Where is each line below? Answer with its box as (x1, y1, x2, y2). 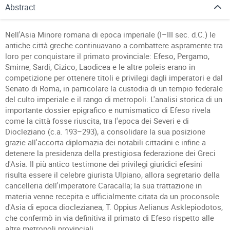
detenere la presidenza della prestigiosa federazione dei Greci (5, 148, 216, 158)
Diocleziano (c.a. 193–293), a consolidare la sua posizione (5, 126, 205, 137)
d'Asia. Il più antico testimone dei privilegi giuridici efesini (5, 159, 202, 169)
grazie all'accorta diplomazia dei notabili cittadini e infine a (5, 137, 206, 147)
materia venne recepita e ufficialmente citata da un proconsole (5, 191, 219, 201)
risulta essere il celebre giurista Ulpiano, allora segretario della (5, 169, 220, 180)
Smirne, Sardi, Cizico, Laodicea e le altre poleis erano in (5, 62, 195, 72)
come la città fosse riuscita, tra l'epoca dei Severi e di (5, 116, 189, 126)
